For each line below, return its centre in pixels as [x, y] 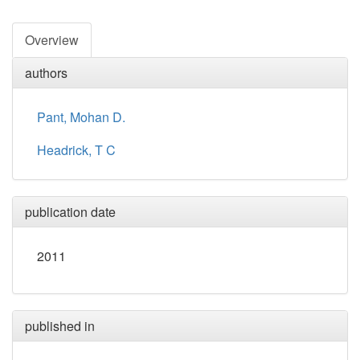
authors [46, 72]
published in [60, 325]
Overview [52, 39]
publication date [70, 211]
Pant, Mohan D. [81, 117]
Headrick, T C [76, 149]
